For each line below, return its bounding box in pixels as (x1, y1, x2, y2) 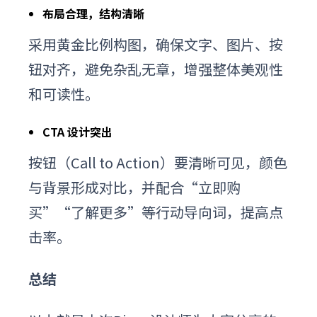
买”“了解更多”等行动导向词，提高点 (28, 201, 283, 222)
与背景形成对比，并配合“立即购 (28, 176, 241, 197)
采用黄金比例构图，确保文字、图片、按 (28, 33, 283, 54)
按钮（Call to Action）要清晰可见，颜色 (28, 151, 287, 173)
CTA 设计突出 (42, 122, 113, 140)
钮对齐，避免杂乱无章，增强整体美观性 (28, 58, 283, 79)
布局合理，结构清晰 (42, 4, 144, 22)
